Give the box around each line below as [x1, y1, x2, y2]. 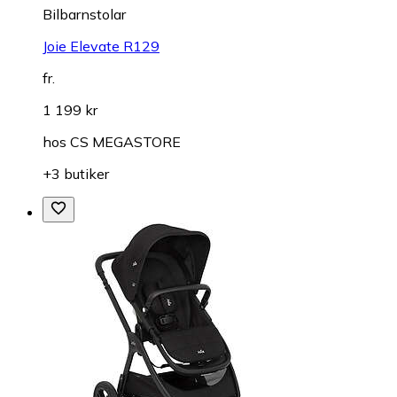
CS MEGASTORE [70, 133, 181, 151]
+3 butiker [43, 165, 109, 183]
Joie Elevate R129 [43, 37, 160, 55]
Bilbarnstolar [43, 5, 126, 23]
